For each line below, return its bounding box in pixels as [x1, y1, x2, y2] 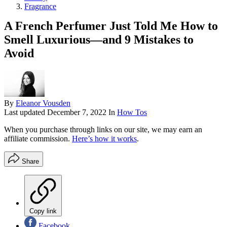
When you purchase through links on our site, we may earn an [4, 125, 202, 134]
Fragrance [24, 2, 56, 11]
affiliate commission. [4, 134, 72, 143]
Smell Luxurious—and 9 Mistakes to [4, 32, 194, 46]
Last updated [4, 108, 47, 117]
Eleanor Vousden [16, 99, 70, 108]
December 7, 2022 [47, 108, 106, 117]
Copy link [29, 207, 57, 215]
